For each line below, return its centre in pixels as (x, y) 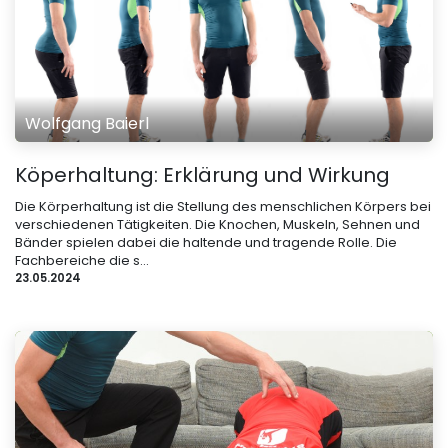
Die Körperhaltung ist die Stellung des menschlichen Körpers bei (223, 206)
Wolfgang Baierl (87, 123)
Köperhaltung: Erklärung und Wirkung (202, 174)
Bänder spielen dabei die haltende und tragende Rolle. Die (206, 242)
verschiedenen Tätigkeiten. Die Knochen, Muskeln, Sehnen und (217, 224)
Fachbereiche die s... (82, 260)
